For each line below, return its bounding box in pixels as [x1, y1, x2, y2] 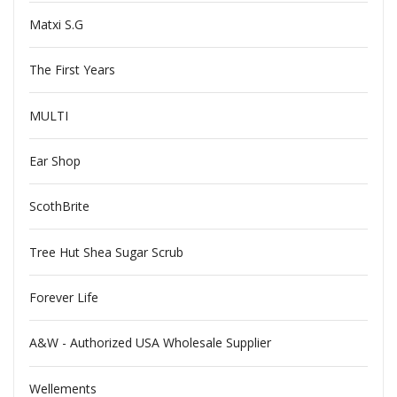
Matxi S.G [28, 15, 83, 33]
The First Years [28, 61, 115, 79]
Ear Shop [28, 152, 81, 169]
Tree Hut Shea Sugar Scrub [28, 243, 183, 261]
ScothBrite [28, 198, 90, 215]
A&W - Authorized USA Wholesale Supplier [28, 334, 271, 352]
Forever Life [28, 289, 98, 307]
